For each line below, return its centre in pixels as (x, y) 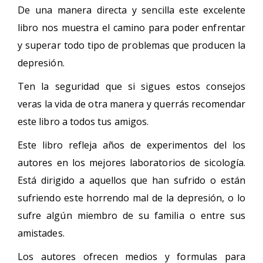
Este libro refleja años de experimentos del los (131, 145)
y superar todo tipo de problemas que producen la (131, 45)
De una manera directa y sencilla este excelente (131, 10)
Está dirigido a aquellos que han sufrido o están (131, 180)
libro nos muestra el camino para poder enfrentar (131, 27)
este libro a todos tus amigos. (83, 121)
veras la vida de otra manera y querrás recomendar (131, 104)
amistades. (41, 233)
